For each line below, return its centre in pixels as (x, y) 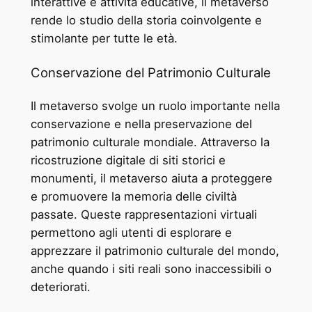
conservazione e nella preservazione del (141, 124)
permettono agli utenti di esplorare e (131, 233)
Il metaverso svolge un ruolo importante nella (155, 106)
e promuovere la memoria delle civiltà (133, 197)
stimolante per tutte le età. (104, 39)
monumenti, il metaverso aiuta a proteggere (151, 179)
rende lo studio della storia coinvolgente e (146, 21)
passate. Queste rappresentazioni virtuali (143, 215)
